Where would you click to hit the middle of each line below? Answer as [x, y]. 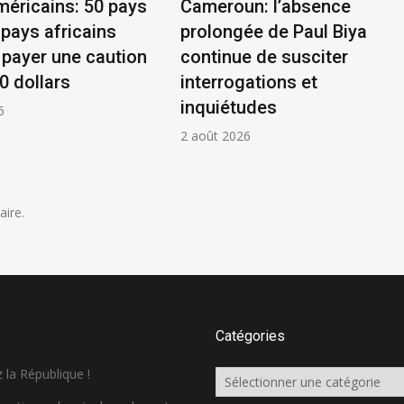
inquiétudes [229, 107]
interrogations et [249, 82]
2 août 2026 [216, 135]
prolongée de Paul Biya [274, 31]
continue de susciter [264, 56]
